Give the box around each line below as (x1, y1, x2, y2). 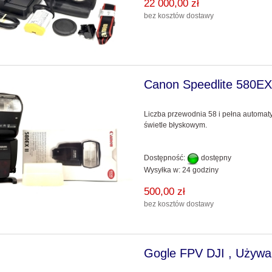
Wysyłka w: (144, 165, 181, 174)
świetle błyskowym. (144, 121, 208, 130)
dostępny (199, 154, 232, 163)
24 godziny (182, 165, 219, 174)
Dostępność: (144, 154, 186, 163)
